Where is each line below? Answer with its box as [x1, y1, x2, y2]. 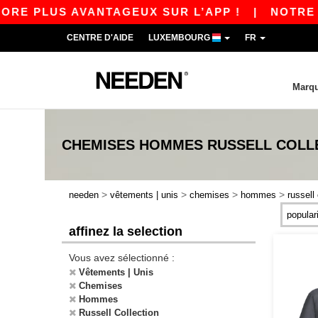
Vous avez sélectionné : [69, 252, 175, 263]
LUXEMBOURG [148, 33, 212, 43]
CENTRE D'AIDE [67, 33, 133, 43]
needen [69, 190, 99, 200]
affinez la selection [69, 224, 182, 238]
